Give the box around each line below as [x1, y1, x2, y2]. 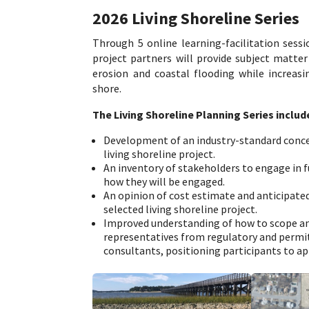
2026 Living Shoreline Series [92, 7, 300, 29]
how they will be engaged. [103, 174, 226, 188]
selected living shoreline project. [103, 201, 258, 216]
